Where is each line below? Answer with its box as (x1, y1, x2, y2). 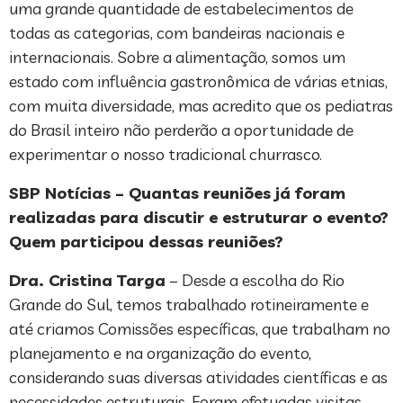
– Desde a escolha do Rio (166, 269, 345, 291)
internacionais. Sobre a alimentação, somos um (9, 46, 345, 67)
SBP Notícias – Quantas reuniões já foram (9, 182, 345, 203)
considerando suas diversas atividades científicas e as (9, 366, 388, 388)
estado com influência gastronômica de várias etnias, (9, 70, 388, 92)
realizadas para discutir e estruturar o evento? (9, 206, 389, 228)
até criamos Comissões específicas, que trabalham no (9, 318, 390, 339)
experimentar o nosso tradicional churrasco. (9, 143, 322, 165)
